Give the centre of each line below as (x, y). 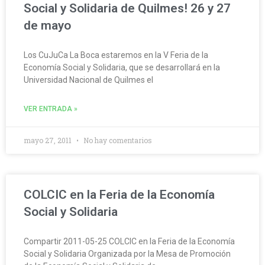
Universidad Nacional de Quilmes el (88, 80)
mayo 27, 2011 (49, 140)
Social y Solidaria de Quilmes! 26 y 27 (127, 9)
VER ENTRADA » (51, 109)
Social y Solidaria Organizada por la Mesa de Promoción (127, 254)
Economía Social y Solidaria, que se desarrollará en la (122, 68)
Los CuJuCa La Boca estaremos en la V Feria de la (116, 55)
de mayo (47, 26)
